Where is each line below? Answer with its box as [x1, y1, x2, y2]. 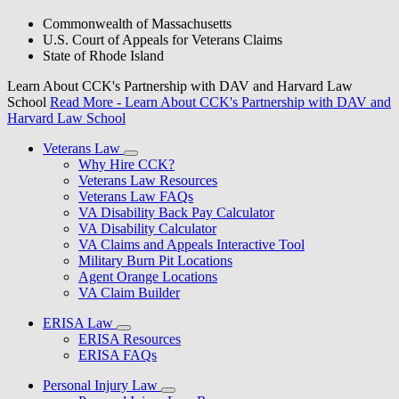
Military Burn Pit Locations [78, 253, 232, 269]
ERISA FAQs [78, 347, 157, 363]
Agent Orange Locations [78, 269, 217, 285]
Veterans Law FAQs [78, 189, 193, 205]
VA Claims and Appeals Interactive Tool [78, 237, 305, 253]
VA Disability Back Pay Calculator [78, 205, 274, 221]
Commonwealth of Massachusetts [43, 16, 232, 32]
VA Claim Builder [78, 285, 180, 301]
